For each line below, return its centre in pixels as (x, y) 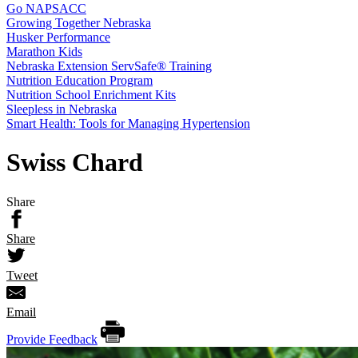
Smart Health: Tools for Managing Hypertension (128, 123)
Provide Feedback (52, 339)
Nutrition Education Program (80, 80)
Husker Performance (58, 37)
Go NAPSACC (46, 8)
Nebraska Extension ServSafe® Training (109, 66)
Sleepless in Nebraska (62, 109)
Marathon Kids (44, 52)
